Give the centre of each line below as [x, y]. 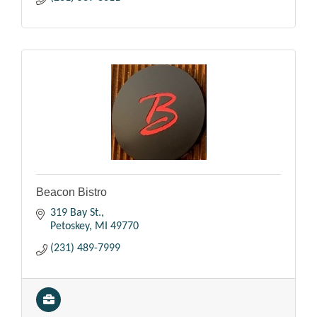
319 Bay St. [76, 213]
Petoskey [70, 226]
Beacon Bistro [71, 192]
